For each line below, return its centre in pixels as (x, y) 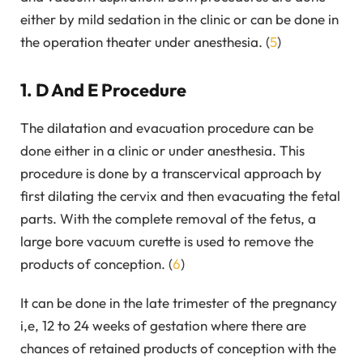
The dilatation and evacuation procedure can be (167, 127)
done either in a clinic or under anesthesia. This (162, 150)
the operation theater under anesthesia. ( (145, 41)
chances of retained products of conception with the (178, 348)
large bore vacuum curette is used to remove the (167, 241)
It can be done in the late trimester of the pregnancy (179, 303)
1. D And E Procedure (103, 90)
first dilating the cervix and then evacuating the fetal (180, 195)
